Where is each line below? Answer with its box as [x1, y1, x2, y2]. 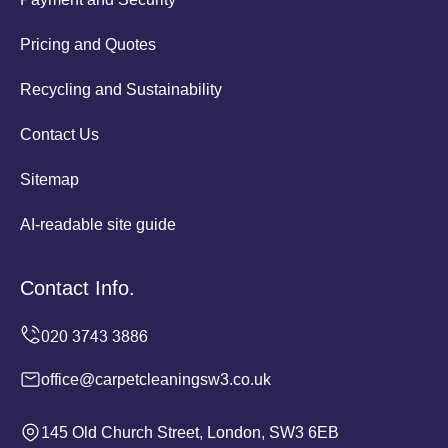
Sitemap [20, 170, 79, 188]
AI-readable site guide [20, 215, 176, 233]
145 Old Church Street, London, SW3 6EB [41, 423, 339, 441]
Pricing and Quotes [20, 35, 156, 53]
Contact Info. [20, 276, 135, 299]
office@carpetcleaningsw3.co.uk [41, 370, 271, 388]
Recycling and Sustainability [20, 80, 222, 98]
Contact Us [20, 125, 99, 143]
